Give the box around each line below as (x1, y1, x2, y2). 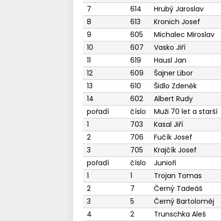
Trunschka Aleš (153, 209, 206, 219)
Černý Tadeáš (153, 184, 202, 193)
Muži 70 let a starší (153, 107, 218, 116)
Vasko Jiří (153, 42, 185, 52)
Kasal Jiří (153, 119, 183, 129)
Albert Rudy (153, 94, 193, 104)
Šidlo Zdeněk (153, 81, 197, 91)
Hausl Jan (153, 55, 186, 65)
